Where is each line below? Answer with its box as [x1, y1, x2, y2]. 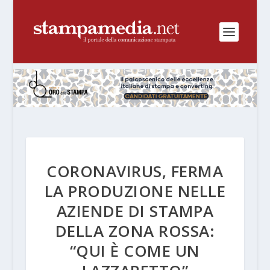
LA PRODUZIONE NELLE [44, 180, 226, 202]
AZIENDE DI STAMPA [56, 199, 214, 222]
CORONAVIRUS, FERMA [46, 160, 224, 182]
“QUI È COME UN [69, 239, 200, 262]
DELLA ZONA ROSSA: [55, 219, 215, 242]
